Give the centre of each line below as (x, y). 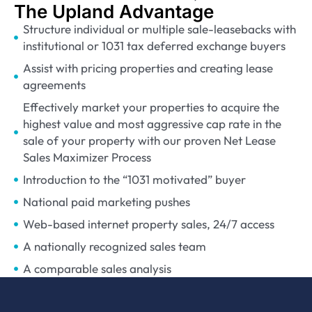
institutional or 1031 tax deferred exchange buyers (154, 46)
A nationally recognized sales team (114, 247)
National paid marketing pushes (106, 202)
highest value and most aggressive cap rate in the (152, 124)
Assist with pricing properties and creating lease (148, 68)
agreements (54, 85)
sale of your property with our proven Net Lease (149, 141)
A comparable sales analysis (97, 269)
